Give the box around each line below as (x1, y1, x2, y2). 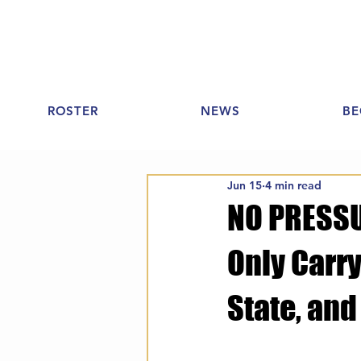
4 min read (265, 177, 322, 193)
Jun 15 (227, 177, 262, 193)
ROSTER (47, 103, 98, 118)
